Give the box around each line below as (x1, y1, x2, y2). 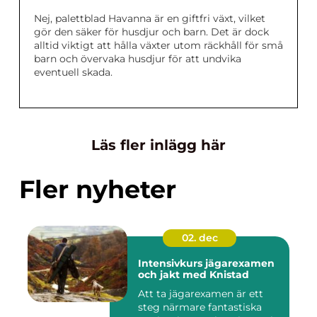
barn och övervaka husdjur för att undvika (34, 52, 241, 66)
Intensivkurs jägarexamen (138, 257, 275, 270)
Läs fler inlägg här (91, 137, 226, 154)
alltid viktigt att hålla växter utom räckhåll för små (34, 39, 283, 52)
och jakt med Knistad (138, 268, 249, 282)
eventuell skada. (34, 66, 113, 79)
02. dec (181, 231, 218, 245)
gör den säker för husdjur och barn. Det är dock (34, 25, 269, 39)
